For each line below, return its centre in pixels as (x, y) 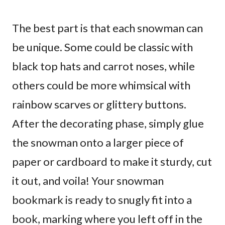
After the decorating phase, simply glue (108, 123)
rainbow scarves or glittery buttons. (99, 104)
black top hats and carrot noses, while (103, 66)
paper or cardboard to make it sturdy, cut (112, 161)
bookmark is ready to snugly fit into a (102, 199)
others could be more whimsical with (101, 85)
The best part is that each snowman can (107, 28)
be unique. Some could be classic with (102, 47)
